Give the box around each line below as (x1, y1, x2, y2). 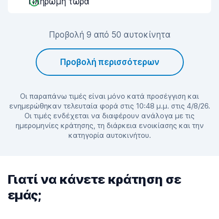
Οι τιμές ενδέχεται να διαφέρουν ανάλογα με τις (24, 111, 195, 120)
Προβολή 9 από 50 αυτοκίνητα (48, 30, 171, 40)
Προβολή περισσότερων (60, 57, 159, 67)
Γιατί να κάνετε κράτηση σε (8, 172, 181, 187)
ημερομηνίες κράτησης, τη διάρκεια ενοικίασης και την (15, 121, 204, 130)
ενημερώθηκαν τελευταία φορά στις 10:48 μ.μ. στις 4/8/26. (9, 101, 210, 110)
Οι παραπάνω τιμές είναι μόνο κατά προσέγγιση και (20, 91, 199, 101)
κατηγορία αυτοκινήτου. (68, 131, 151, 140)
